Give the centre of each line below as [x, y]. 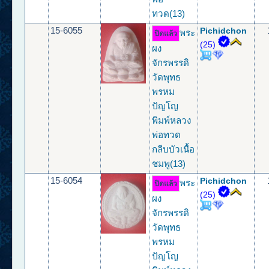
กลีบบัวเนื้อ [174, 150]
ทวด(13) [169, 14]
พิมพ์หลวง [172, 121]
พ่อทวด [167, 135]
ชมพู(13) [169, 164]
